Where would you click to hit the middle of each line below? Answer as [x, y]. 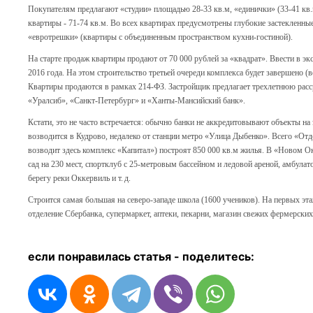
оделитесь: [222, 256]
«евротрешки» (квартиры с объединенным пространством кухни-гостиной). [160, 37]
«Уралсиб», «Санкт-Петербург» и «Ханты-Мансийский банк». [137, 101]
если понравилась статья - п [109, 256]
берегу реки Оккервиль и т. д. [79, 178]
